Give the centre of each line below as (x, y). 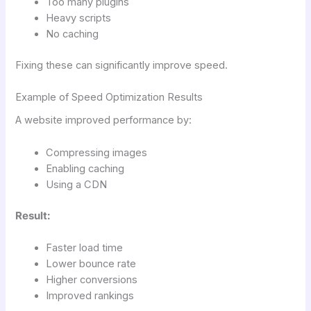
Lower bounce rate (91, 263)
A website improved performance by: (104, 120)
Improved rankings (90, 295)
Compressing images (97, 152)
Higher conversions (92, 279)
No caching (73, 34)
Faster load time (85, 247)
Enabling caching (85, 168)
